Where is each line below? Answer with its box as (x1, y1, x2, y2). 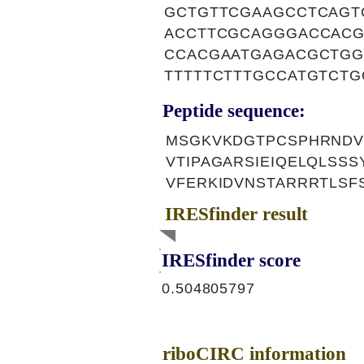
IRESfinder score (162, 250, 301, 271)
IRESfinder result (165, 204, 308, 224)
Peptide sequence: (162, 101, 305, 121)
